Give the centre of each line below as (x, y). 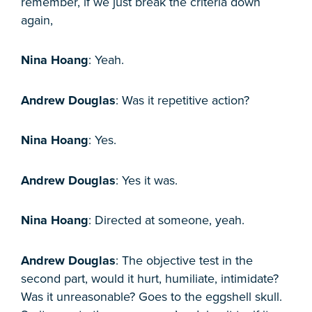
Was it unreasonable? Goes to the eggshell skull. (151, 296)
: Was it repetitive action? (182, 100)
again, (37, 20)
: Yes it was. (147, 180)
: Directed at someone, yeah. (166, 220)
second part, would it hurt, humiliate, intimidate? (150, 278)
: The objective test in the (184, 260)
